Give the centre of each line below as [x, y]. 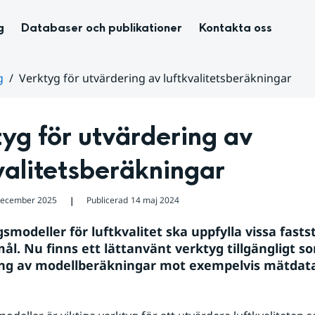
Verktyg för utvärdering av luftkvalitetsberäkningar [155, 78]
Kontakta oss [236, 28]
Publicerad [107, 200]
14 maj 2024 [155, 200]
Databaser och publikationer [102, 28]
